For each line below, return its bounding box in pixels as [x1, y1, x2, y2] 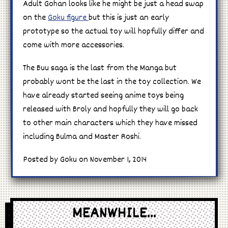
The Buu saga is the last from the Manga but [23, 62, 177, 75]
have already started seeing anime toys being [23, 89, 184, 102]
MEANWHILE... [72, 203, 156, 226]
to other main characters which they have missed [23, 117, 197, 130]
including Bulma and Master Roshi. [23, 130, 141, 144]
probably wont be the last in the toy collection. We [23, 75, 201, 89]
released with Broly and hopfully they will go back [23, 103, 198, 116]
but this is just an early [89, 11, 169, 24]
